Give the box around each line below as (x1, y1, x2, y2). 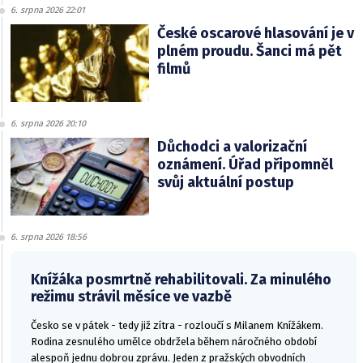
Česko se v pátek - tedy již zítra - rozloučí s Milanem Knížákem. (31, 318, 323, 331)
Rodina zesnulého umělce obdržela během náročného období (31, 335, 317, 348)
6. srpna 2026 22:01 (11, 4, 85, 15)
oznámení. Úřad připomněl (156, 155, 333, 173)
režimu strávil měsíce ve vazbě (31, 287, 232, 305)
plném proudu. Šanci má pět (156, 41, 342, 60)
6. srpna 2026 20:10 (11, 117, 86, 129)
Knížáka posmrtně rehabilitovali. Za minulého (31, 270, 331, 288)
